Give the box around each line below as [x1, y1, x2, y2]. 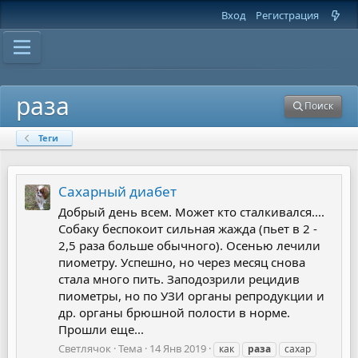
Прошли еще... [58, 321, 144, 338]
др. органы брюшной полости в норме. [58, 304, 290, 321]
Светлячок [58, 340, 111, 356]
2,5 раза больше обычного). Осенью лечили [58, 237, 320, 254]
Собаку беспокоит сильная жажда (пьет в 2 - [58, 221, 317, 237]
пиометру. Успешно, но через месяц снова [58, 254, 305, 271]
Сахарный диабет [58, 182, 177, 201]
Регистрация [256, 8, 320, 22]
